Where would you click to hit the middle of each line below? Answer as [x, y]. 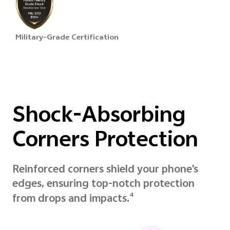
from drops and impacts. [71, 200]
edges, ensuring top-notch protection [103, 184]
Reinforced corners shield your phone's [105, 170]
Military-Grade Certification [67, 39]
